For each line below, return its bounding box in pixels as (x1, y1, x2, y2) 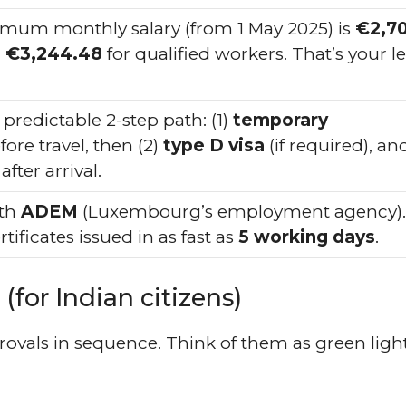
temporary (233, 109, 328, 130)
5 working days (238, 226, 375, 247)
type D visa (163, 134, 265, 156)
